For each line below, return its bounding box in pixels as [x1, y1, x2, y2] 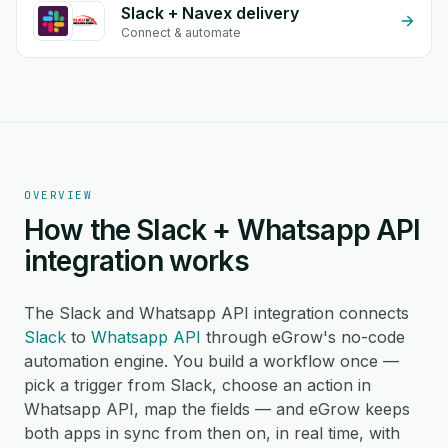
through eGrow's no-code [201, 327, 405, 347]
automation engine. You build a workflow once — [24, 351, 399, 371]
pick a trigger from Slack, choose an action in [24, 375, 371, 395]
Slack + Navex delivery [121, 3, 299, 23]
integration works [24, 244, 249, 278]
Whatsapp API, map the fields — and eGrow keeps [24, 399, 410, 419]
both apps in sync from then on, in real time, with [24, 423, 400, 443]
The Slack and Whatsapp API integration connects [24, 303, 409, 323]
